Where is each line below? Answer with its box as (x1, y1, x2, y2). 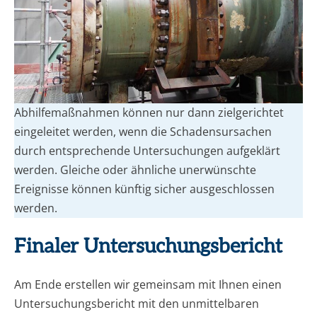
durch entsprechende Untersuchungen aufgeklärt (14, 143, 280, 159)
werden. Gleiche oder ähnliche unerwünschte (14, 162, 256, 178)
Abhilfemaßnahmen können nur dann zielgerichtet (14, 105, 284, 121)
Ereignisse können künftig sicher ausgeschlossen (14, 181, 275, 197)
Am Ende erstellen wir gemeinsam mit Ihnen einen (14, 276, 282, 292)
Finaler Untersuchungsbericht (14, 234, 282, 258)
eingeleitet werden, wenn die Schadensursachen (14, 124, 272, 140)
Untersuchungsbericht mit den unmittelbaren (14, 295, 259, 311)
